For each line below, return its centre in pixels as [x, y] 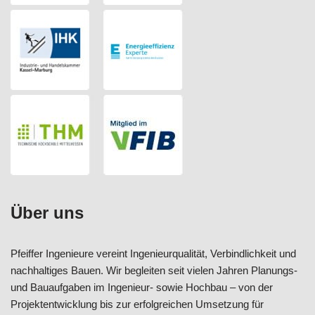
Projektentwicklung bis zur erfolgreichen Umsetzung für [137, 304]
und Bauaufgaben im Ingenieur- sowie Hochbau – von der [142, 287]
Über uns [47, 212]
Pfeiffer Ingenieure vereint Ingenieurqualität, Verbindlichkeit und [153, 253]
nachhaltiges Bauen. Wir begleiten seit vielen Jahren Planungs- [154, 270]
